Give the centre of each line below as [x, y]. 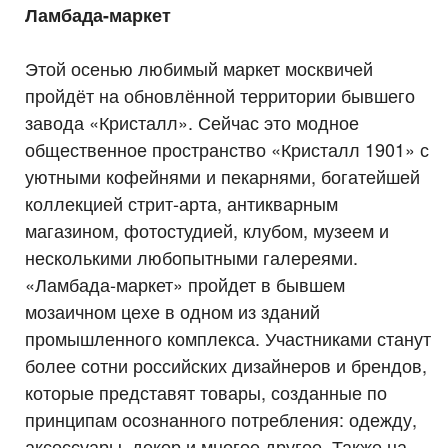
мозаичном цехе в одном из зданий [172, 310]
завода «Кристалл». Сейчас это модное [192, 121]
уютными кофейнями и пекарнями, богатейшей [222, 175]
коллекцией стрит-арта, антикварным [181, 202]
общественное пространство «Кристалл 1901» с [227, 148]
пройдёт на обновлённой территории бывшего [220, 94]
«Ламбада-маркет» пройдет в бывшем [185, 283]
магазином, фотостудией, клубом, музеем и [207, 229]
